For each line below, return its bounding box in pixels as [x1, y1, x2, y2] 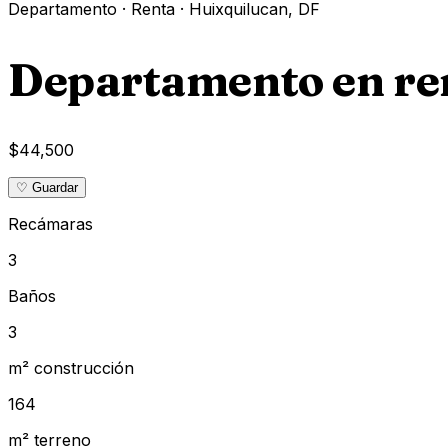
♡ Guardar [16, 180, 78, 196]
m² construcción [8, 358, 134, 379]
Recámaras [8, 214, 93, 235]
